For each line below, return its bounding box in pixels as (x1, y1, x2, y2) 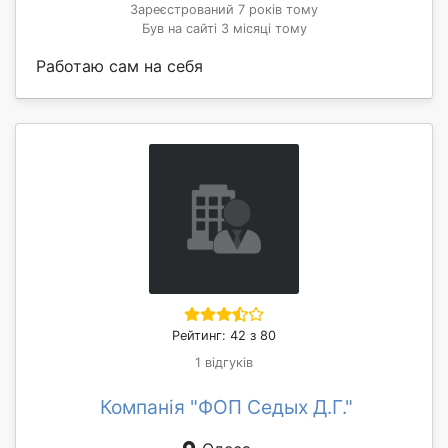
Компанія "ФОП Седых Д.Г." (99, 394, 353, 419)
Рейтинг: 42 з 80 (172, 327, 276, 343)
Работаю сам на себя (36, 55, 203, 76)
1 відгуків (195, 354, 253, 370)
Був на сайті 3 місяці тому (141, 20, 307, 36)
